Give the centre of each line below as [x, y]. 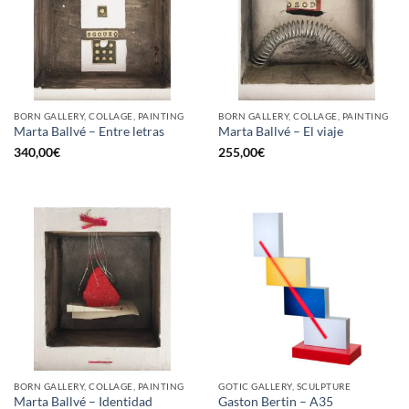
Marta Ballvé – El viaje [281, 132]
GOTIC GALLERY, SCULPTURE [285, 387]
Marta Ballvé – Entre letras [89, 132]
